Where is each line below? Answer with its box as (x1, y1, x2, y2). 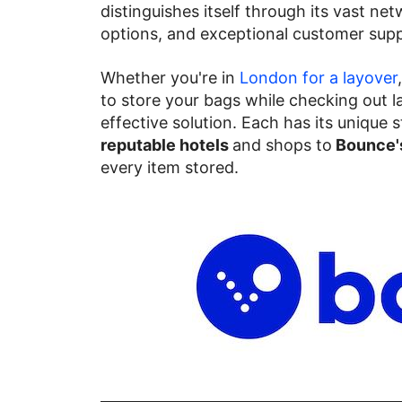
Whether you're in (100, 67, 240, 87)
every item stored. (100, 157, 239, 177)
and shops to (232, 135, 332, 154)
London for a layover (240, 67, 398, 87)
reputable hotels (100, 135, 232, 154)
